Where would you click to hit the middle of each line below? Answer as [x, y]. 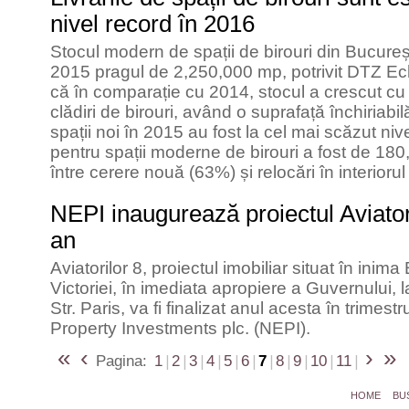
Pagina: [121, 361]
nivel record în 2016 [152, 24]
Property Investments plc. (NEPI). [180, 328]
